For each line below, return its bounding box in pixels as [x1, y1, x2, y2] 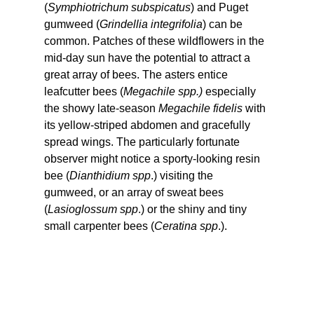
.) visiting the [150, 169, 216, 182]
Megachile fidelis [158, 102, 243, 114]
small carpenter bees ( [43, 219, 154, 232]
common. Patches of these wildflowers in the [43, 34, 267, 47]
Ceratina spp [153, 219, 218, 232]
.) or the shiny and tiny [137, 203, 250, 215]
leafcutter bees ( [43, 85, 123, 97]
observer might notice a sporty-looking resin [43, 152, 263, 165]
